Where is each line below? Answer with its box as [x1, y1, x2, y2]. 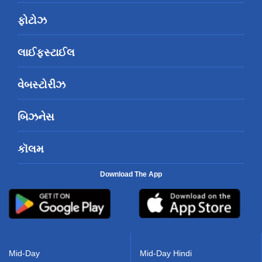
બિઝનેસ [18, 111, 54, 123]
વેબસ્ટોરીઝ [18, 79, 65, 91]
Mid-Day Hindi [140, 248, 192, 258]
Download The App [100, 170, 162, 179]
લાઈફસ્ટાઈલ [18, 47, 75, 59]
